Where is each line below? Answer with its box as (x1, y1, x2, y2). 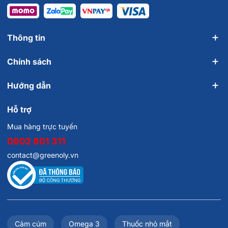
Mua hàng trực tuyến (7, 122, 77, 131)
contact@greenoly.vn (7, 150, 78, 159)
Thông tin (7, 32, 45, 43)
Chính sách (7, 56, 51, 67)
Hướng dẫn (7, 80, 51, 91)
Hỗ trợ (7, 104, 32, 115)
